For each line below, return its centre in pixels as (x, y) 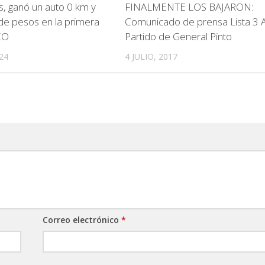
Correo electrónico (82, 220)
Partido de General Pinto (178, 36)
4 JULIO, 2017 (151, 56)
